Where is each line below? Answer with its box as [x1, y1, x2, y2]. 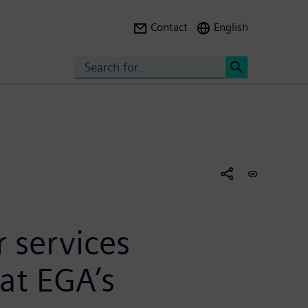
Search [234, 82, 274, 98]
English [214, 21, 248, 34]
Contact [151, 21, 188, 34]
